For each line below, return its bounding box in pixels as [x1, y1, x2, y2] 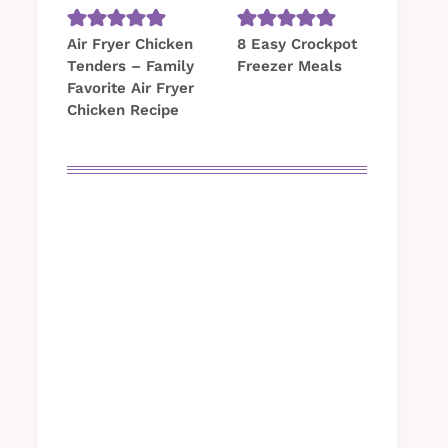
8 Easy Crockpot [237, 35, 357, 54]
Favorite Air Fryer [67, 79, 194, 98]
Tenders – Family [67, 57, 194, 76]
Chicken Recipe [67, 101, 179, 120]
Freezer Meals [237, 57, 342, 76]
